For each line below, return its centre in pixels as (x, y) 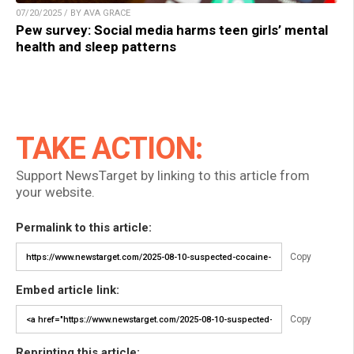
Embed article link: (68, 290)
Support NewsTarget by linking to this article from (163, 176)
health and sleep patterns (96, 47)
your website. (55, 192)
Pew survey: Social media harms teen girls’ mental (172, 30)
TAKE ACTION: (109, 149)
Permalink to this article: (84, 228)
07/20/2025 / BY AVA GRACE (73, 13)
